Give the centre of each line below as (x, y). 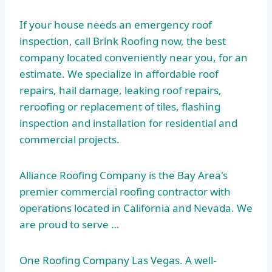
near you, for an (207, 58)
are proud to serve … (69, 225)
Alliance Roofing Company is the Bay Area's (124, 175)
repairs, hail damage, (72, 90)
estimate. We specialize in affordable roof (119, 74)
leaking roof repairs (172, 90)
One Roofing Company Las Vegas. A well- (118, 260)
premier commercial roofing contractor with (125, 192)
